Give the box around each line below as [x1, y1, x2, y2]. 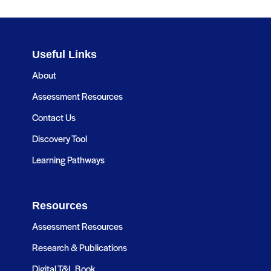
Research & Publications [31, 240, 127, 253]
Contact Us [31, 110, 76, 123]
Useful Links [31, 48, 97, 60]
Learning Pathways [31, 152, 105, 166]
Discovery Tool [31, 131, 87, 145]
